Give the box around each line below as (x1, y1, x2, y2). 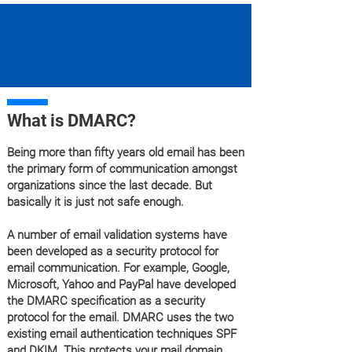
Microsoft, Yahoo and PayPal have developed (7, 277, 236, 291)
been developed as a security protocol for (7, 244, 218, 258)
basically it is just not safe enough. (7, 195, 184, 209)
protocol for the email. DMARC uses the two (7, 310, 233, 324)
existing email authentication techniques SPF (7, 327, 236, 341)
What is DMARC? (7, 111, 136, 130)
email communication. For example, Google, (7, 261, 229, 275)
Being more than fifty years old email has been (7, 145, 244, 159)
